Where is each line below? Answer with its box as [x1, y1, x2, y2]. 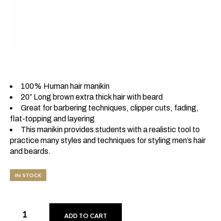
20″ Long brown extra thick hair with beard [21, 92, 163, 101]
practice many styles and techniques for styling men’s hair [10, 136, 206, 145]
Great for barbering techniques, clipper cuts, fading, [21, 103, 199, 112]
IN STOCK [15, 172, 41, 179]
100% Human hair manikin [21, 81, 110, 90]
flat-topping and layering [10, 114, 95, 123]
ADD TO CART [64, 212, 107, 220]
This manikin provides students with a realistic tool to [21, 125, 200, 134]
